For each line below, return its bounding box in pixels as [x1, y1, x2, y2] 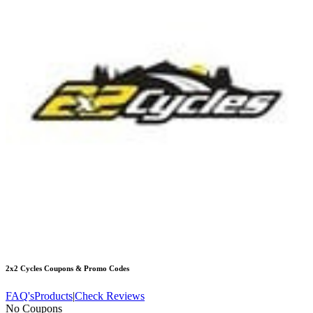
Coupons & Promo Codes [42, 264, 129, 273]
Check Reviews [75, 290, 145, 303]
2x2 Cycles [6, 264, 42, 273]
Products [34, 290, 73, 303]
